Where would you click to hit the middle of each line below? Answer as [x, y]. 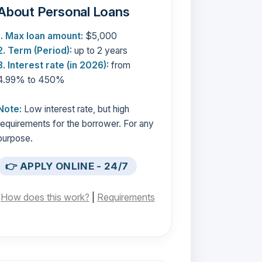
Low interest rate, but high [75, 109]
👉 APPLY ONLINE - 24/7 [67, 166]
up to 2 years [100, 50]
